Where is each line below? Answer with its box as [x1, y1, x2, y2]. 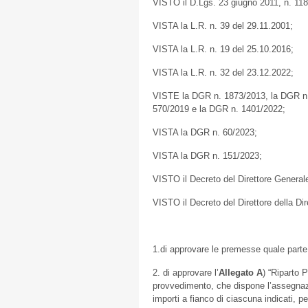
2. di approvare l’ [153, 267, 219, 278]
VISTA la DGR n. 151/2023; [153, 151, 262, 161]
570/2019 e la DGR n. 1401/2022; [153, 104, 285, 114]
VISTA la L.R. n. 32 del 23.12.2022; [153, 67, 294, 78]
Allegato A [219, 267, 263, 278]
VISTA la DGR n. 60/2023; [153, 127, 257, 137]
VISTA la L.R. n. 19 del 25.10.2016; [153, 44, 294, 54]
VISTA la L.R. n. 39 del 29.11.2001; [153, 21, 293, 31]
